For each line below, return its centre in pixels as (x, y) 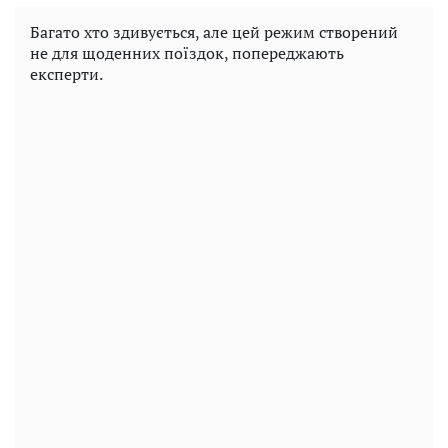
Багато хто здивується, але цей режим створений (214, 32)
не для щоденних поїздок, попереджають (187, 53)
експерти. (66, 74)
